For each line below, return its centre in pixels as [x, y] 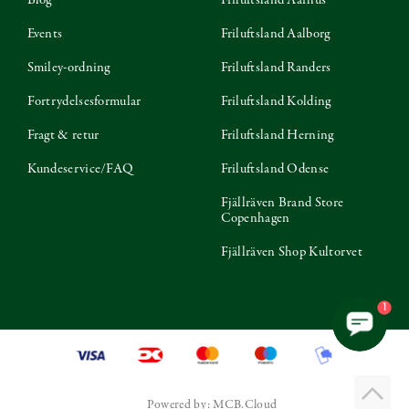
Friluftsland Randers [276, 67]
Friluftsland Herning [277, 135]
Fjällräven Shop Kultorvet [292, 252]
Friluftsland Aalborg [275, 33]
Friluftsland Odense [275, 168]
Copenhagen [255, 218]
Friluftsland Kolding [276, 101]
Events [45, 33]
